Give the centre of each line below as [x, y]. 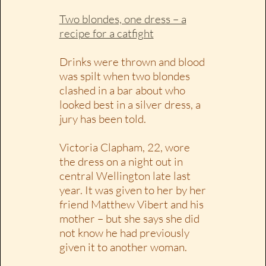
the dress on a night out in [121, 161]
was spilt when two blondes [124, 76]
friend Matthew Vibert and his [131, 204]
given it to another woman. [123, 247]
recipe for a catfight [106, 33]
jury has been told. [102, 118]
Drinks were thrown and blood [132, 61]
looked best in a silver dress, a [130, 104]
